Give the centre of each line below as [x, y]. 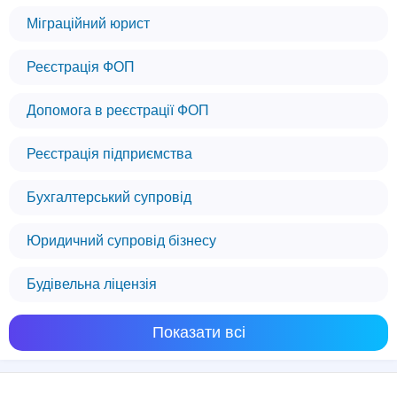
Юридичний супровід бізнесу [121, 241]
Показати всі [198, 332]
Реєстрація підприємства [109, 154]
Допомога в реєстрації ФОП [118, 110]
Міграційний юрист [88, 23]
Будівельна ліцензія [92, 284]
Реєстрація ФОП [81, 67]
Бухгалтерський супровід [109, 197]
